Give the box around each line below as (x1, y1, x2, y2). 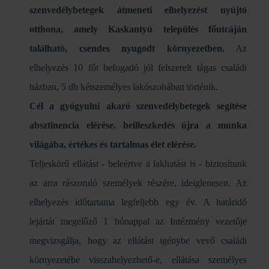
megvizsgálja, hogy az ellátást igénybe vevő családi (29, 235, 247, 246)
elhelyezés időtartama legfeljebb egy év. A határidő (29, 197, 247, 208)
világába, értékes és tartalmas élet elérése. (29, 139, 196, 150)
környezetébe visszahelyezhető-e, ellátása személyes (29, 255, 247, 265)
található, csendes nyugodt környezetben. (29, 43, 225, 54)
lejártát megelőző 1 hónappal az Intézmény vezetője (29, 216, 247, 227)
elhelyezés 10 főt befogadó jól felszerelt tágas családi (29, 62, 247, 73)
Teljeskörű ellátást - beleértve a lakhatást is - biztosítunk (29, 159, 247, 169)
